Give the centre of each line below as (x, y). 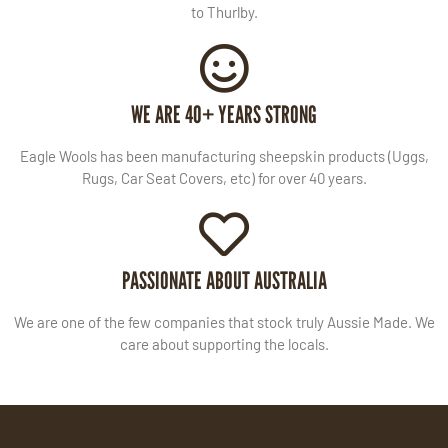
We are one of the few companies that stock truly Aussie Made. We (224, 322)
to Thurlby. (224, 12)
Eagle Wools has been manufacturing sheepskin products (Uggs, (224, 156)
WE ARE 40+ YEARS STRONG (224, 115)
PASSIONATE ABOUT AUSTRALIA (224, 281)
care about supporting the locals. (224, 344)
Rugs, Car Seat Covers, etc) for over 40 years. (224, 178)
